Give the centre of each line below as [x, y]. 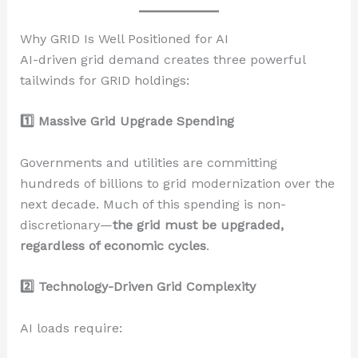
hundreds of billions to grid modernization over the [177, 183]
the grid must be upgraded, [198, 225]
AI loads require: [71, 328]
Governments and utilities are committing [148, 162]
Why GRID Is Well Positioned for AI [124, 38]
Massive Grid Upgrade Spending [134, 121]
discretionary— [66, 225]
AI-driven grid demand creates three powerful [162, 59]
